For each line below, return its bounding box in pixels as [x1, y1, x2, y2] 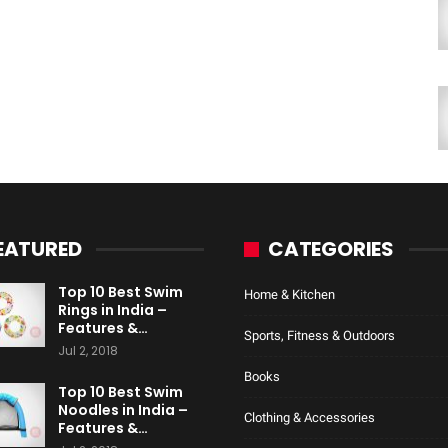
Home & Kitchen [244, 287, 335, 303]
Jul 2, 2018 [58, 342, 118, 360]
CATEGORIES [268, 235, 394, 264]
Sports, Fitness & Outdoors [244, 328, 395, 344]
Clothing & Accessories [244, 410, 375, 426]
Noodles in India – [58, 400, 188, 421]
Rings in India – [58, 300, 167, 321]
